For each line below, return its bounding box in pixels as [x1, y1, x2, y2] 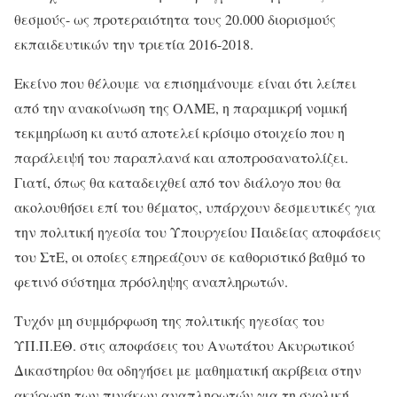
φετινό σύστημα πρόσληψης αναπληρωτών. [14, 272, 288, 291]
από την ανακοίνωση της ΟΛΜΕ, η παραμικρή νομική [14, 98, 347, 117]
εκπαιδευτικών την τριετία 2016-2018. [14, 35, 253, 53]
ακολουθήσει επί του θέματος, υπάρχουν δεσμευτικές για [14, 198, 376, 216]
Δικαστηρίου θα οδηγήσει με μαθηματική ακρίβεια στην [14, 361, 362, 379]
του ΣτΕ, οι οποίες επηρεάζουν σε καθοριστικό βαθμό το [14, 247, 365, 266]
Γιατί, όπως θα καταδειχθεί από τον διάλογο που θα [14, 173, 341, 191]
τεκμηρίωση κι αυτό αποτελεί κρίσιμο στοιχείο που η [14, 123, 345, 142]
